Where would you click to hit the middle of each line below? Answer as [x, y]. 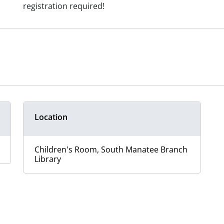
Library [48, 159]
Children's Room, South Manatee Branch [111, 150]
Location [51, 117]
